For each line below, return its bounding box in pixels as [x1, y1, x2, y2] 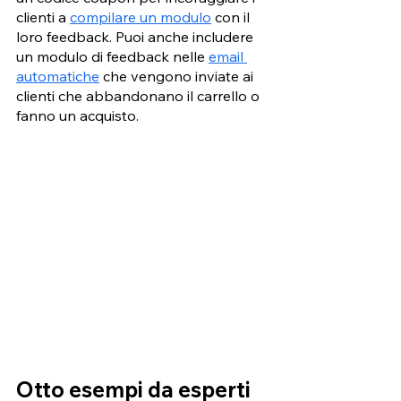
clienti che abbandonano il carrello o [16, 86, 263, 105]
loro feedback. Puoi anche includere [16, 27, 257, 46]
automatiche [16, 66, 99, 85]
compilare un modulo [70, 7, 211, 26]
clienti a [16, 7, 70, 26]
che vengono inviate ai [99, 66, 257, 85]
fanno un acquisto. [16, 106, 142, 124]
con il [211, 7, 253, 26]
